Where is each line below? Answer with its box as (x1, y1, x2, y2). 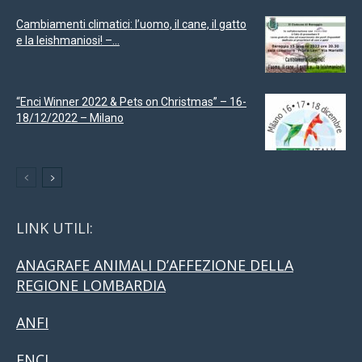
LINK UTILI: (16, 218, 93, 238)
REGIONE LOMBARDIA (16, 276, 166, 296)
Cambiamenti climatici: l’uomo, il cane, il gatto (16, 17, 246, 31)
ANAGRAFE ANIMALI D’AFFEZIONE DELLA (16, 255, 293, 276)
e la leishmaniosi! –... (16, 33, 120, 47)
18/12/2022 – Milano (16, 111, 124, 124)
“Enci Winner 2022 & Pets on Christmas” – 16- (16, 95, 246, 108)
